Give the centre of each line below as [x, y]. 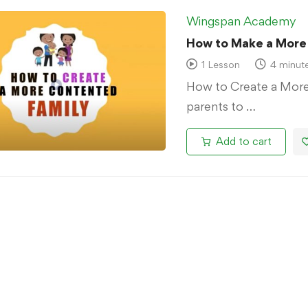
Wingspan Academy [241, 21]
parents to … [221, 107]
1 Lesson [220, 64]
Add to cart [243, 142]
